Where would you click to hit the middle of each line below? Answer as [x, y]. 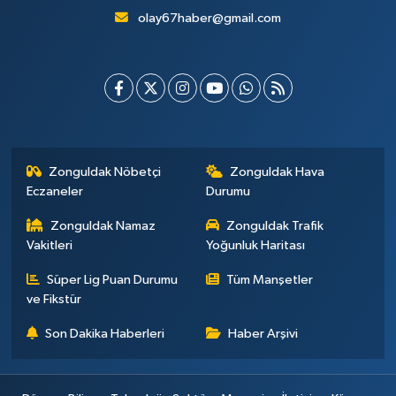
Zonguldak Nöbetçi [105, 172]
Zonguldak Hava [277, 172]
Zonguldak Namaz [103, 226]
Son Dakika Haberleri [105, 334]
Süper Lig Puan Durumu [113, 280]
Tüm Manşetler [270, 280]
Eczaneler [54, 192]
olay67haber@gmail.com [210, 19]
